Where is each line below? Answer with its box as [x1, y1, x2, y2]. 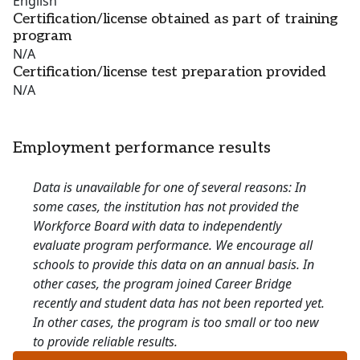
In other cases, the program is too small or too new [33, 313, 319, 332]
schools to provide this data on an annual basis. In [33, 256, 314, 274]
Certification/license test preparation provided [13, 63, 326, 81]
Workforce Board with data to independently [33, 217, 281, 235]
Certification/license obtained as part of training [13, 10, 337, 28]
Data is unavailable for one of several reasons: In [33, 178, 306, 197]
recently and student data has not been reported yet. [33, 294, 325, 313]
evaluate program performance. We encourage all [33, 236, 313, 255]
